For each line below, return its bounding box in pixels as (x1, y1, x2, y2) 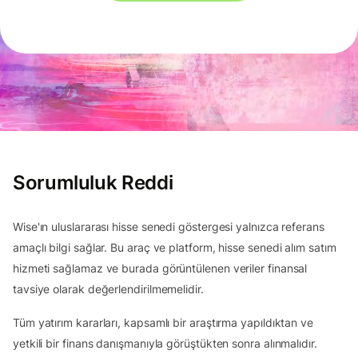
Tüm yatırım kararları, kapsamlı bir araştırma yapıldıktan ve (13, 316, 313, 330)
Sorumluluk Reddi (13, 171, 173, 195)
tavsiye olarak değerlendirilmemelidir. (13, 282, 204, 296)
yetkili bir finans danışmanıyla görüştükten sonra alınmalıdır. (13, 336, 317, 351)
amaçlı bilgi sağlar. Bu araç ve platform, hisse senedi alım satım (13, 241, 336, 255)
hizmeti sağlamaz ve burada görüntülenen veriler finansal (13, 261, 308, 276)
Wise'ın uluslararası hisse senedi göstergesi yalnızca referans (13, 220, 324, 234)
